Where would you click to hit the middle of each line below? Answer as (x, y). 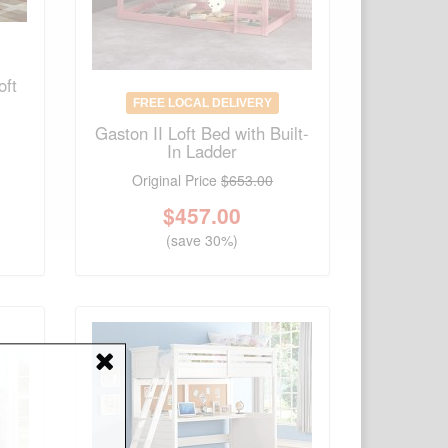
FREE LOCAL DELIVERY (202, 103)
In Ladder (202, 151)
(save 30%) (202, 240)
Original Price (176, 180)
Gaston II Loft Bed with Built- (202, 133)
